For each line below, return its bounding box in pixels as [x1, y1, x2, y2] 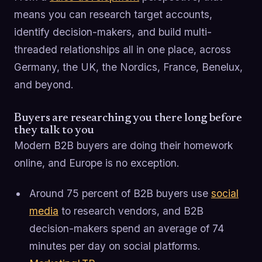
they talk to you [14, 124, 95, 136]
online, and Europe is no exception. [14, 156, 180, 169]
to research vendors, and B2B [58, 204, 204, 217]
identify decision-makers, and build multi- [14, 25, 212, 38]
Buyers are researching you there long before [14, 112, 242, 124]
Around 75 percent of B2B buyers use [29, 187, 211, 199]
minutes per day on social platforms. [29, 239, 201, 252]
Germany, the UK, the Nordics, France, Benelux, [14, 60, 243, 73]
